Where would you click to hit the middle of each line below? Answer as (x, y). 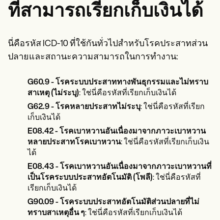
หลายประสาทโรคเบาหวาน (74, 142)
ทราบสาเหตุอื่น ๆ (56, 213)
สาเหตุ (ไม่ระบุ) (53, 93)
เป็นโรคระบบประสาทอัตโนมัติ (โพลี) (90, 178)
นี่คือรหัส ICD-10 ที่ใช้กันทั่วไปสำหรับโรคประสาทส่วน (108, 44)
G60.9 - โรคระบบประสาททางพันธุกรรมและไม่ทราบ (118, 82)
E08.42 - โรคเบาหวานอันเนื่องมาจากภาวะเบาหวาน (117, 132)
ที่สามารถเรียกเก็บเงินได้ (106, 12)
